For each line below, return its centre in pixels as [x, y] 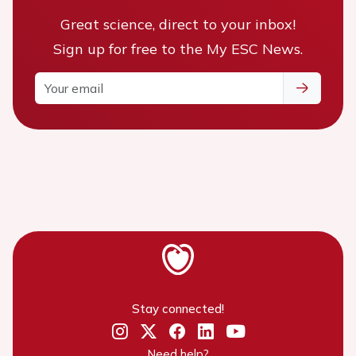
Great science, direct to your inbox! [178, 24]
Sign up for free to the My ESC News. [178, 49]
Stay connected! [178, 308]
